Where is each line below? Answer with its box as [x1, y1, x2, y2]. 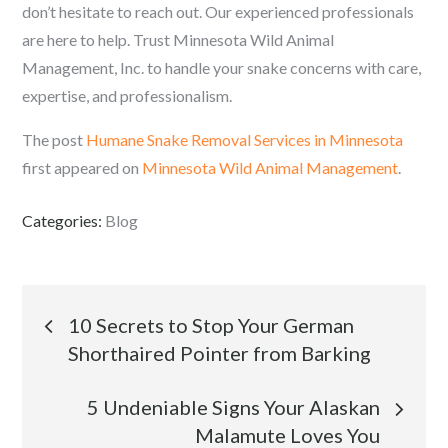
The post [22, 130, 87, 149]
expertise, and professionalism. [22, 86, 233, 105]
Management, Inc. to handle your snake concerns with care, [22, 58, 422, 77]
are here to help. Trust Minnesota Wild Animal [22, 30, 335, 49]
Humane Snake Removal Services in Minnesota [86, 130, 404, 149]
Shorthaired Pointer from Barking [68, 341, 372, 365]
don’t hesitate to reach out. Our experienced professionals [22, 2, 415, 21]
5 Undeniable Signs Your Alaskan [86, 395, 380, 419]
